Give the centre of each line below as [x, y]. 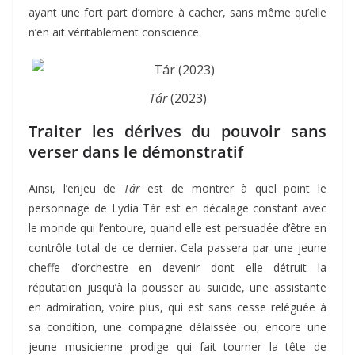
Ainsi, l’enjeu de [76, 189]
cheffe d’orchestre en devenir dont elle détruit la [177, 268]
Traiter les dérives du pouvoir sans [177, 132]
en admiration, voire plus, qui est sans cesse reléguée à [177, 307]
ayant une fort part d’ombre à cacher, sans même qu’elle [177, 13]
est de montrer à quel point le [233, 189]
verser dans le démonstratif [136, 152]
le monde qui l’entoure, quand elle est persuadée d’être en [177, 228]
